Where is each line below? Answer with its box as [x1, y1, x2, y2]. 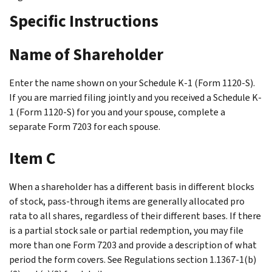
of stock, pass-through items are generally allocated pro [9, 194, 245, 208]
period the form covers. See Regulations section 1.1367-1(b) [9, 253, 256, 266]
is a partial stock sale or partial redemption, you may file [9, 223, 243, 237]
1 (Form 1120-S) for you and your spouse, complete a [9, 105, 225, 118]
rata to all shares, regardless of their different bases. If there [9, 209, 261, 222]
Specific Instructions [9, 10, 158, 32]
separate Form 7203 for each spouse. [9, 120, 160, 133]
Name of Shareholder [9, 43, 163, 66]
